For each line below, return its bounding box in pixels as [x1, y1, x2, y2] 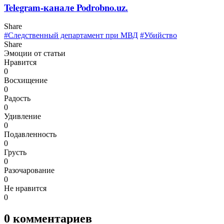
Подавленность [4, 129, 56, 138]
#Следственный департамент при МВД [4, 30, 138, 39]
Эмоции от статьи [4, 48, 65, 57]
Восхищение [4, 75, 47, 84]
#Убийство [140, 30, 177, 39]
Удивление [4, 111, 41, 120]
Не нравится [4, 183, 46, 192]
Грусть [4, 147, 26, 156]
